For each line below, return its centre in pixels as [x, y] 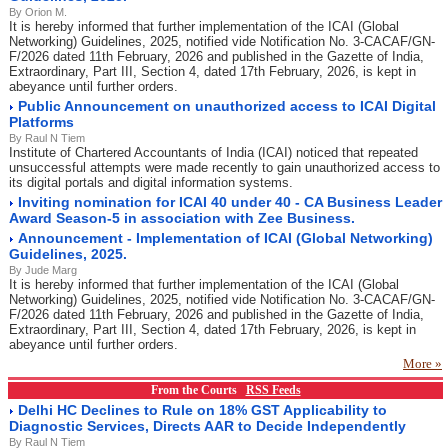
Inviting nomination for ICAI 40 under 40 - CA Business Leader [230, 202]
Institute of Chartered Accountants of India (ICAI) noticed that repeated [213, 152]
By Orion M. [38, 12]
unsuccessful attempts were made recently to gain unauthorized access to [224, 167]
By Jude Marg [43, 270]
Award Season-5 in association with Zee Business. [182, 218]
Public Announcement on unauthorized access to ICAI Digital [227, 106]
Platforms [41, 122]
